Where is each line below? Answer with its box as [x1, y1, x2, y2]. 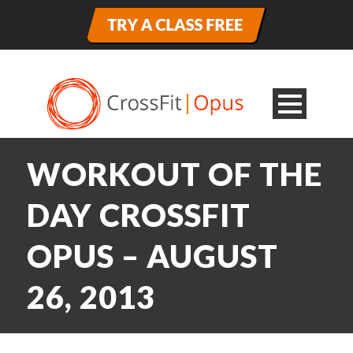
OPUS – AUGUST [27, 237, 278, 275]
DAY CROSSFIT [27, 196, 251, 234]
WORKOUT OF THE [27, 155, 322, 193]
